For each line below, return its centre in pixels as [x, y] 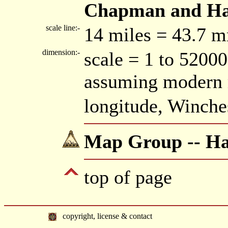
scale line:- [64, 28]
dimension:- [62, 52]
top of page [128, 177]
